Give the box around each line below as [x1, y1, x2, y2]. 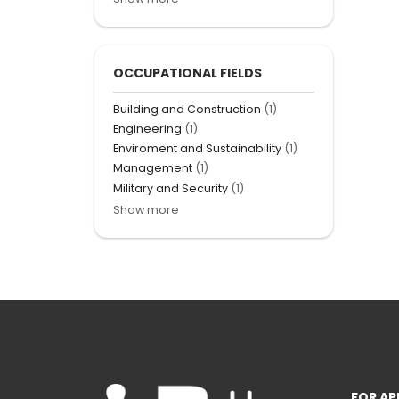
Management [113, 160, 192, 176]
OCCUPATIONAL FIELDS [113, 63, 262, 82]
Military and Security [113, 180, 228, 196]
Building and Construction [113, 101, 261, 117]
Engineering [113, 121, 182, 137]
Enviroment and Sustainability [113, 141, 281, 157]
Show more [113, 201, 179, 217]
